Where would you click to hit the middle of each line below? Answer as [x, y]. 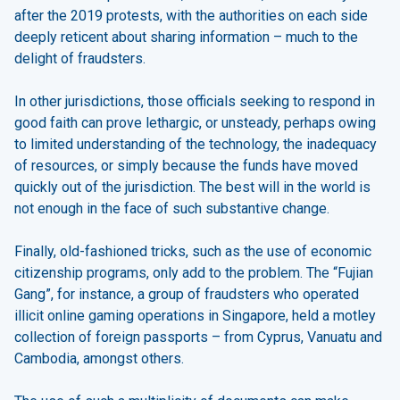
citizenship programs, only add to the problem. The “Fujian [194, 273]
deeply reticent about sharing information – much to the [186, 37]
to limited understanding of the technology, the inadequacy [196, 145]
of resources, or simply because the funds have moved [186, 166]
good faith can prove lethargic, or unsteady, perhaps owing [195, 123]
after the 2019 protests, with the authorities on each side [191, 16]
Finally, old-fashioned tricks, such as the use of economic [193, 252]
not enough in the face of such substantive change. [172, 209]
